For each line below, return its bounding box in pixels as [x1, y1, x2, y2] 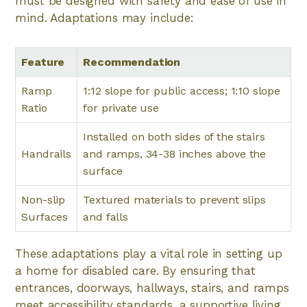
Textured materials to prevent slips [83, 193, 266, 206]
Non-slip [21, 193, 66, 206]
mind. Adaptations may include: [15, 11, 194, 25]
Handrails [21, 147, 71, 160]
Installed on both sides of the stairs [83, 130, 265, 143]
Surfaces [21, 210, 69, 223]
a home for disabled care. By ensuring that [15, 264, 256, 278]
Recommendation [83, 56, 181, 69]
